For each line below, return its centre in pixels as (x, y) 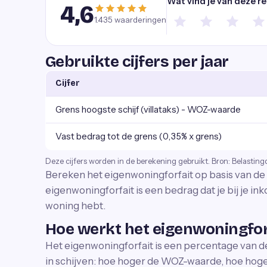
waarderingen (139, 20)
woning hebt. (75, 206)
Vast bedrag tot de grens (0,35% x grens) (139, 136)
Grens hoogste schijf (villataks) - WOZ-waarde (148, 109)
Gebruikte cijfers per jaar (137, 62)
